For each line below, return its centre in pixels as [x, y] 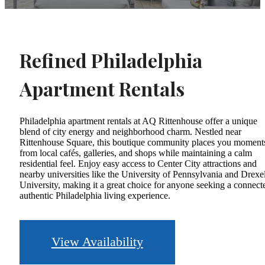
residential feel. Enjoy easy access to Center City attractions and [138, 163]
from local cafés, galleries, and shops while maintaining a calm [136, 153]
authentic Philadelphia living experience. [95, 195]
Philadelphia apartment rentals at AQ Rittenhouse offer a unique [138, 121]
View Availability [97, 242]
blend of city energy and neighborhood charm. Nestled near [130, 131]
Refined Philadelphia [111, 60]
